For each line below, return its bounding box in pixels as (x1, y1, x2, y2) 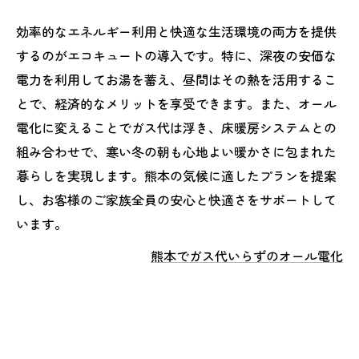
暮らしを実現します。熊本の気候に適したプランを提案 (16, 166, 337, 185)
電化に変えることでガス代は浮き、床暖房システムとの (16, 118, 337, 137)
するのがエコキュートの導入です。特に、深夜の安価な (16, 46, 337, 65)
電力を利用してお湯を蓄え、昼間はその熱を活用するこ (16, 70, 337, 89)
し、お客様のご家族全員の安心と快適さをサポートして (16, 190, 337, 209)
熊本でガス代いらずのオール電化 (151, 246, 343, 265)
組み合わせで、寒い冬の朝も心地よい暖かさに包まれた (16, 142, 337, 161)
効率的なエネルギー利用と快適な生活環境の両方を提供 (16, 22, 337, 41)
